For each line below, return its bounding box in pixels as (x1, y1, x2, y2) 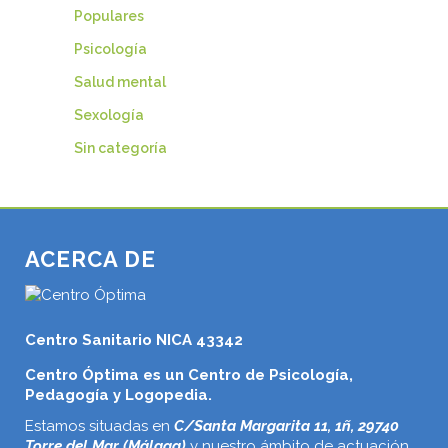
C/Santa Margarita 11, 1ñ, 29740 (174, 416, 399, 435)
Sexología (74, 106, 144, 123)
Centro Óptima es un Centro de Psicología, (25, 365, 353, 384)
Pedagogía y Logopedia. (25, 385, 212, 404)
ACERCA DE (25, 245, 156, 272)
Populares (74, 7, 144, 24)
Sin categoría (74, 139, 167, 156)
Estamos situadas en (25, 416, 174, 435)
